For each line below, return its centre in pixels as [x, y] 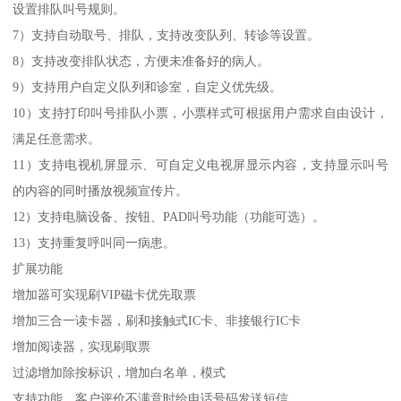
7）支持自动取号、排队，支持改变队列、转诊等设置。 [166, 34]
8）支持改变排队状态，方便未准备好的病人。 [141, 60]
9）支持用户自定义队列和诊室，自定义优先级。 [148, 86]
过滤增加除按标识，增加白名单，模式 [119, 372]
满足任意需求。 [57, 138]
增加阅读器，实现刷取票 [82, 346]
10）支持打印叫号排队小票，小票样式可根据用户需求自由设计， [200, 112]
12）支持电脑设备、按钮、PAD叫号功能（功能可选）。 [169, 216]
